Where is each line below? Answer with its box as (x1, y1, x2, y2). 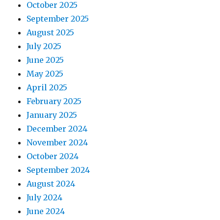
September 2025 (27, 14, 89, 24)
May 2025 (27, 69, 64, 79)
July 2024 (27, 192, 63, 203)
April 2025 (27, 82, 68, 93)
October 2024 (27, 151, 79, 162)
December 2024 (27, 124, 88, 134)
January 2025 (27, 110, 78, 120)
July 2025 (27, 41, 62, 52)
